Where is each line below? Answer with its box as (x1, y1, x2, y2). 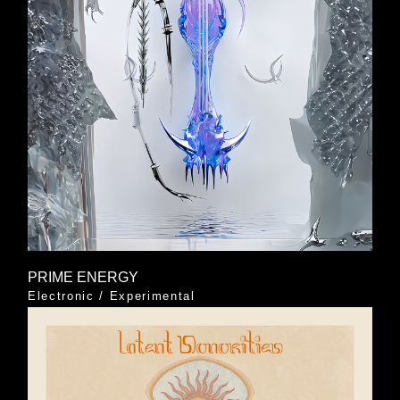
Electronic (27, 289, 95, 304)
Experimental (109, 289, 196, 304)
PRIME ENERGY (27, 270, 138, 286)
